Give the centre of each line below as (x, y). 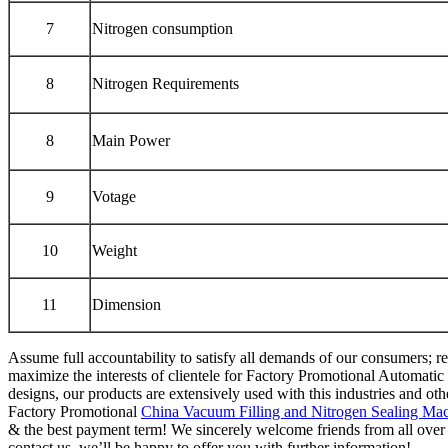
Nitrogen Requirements (165, 83)
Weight (114, 250)
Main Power (131, 140)
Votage (114, 196)
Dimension (126, 304)
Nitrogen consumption (162, 28)
